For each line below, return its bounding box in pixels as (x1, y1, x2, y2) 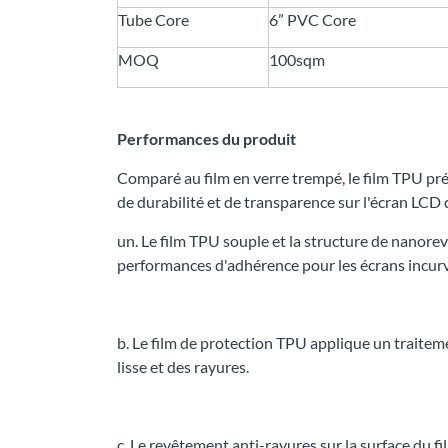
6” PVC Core (269, 10, 356, 30)
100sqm (269, 50, 325, 70)
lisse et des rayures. (117, 357, 249, 377)
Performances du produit (117, 129, 296, 149)
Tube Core (118, 10, 189, 30)
